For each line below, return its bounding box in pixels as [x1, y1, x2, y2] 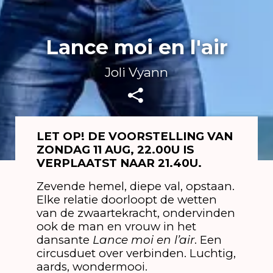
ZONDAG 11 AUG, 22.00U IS [36, 143, 194, 157]
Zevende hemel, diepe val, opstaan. [36, 179, 235, 193]
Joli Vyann [105, 64, 168, 80]
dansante [36, 232, 93, 247]
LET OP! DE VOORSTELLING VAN [36, 129, 233, 144]
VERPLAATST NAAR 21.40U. [36, 156, 208, 171]
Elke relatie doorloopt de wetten [36, 192, 217, 207]
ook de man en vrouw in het [36, 219, 196, 233]
